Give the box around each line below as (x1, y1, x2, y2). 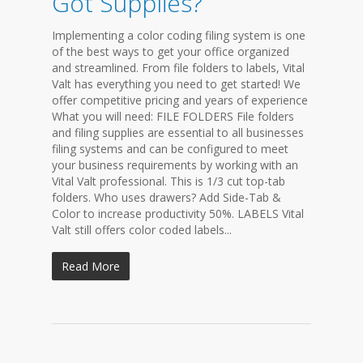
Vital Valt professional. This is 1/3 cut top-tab (52, 173, 285, 189)
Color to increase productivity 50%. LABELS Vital (52, 206, 304, 221)
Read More (62, 258, 120, 274)
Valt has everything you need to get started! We (52, 76, 301, 92)
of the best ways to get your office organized (52, 44, 289, 59)
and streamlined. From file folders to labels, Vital (52, 60, 305, 75)
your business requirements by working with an (52, 157, 298, 173)
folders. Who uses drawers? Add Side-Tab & (52, 190, 281, 205)
